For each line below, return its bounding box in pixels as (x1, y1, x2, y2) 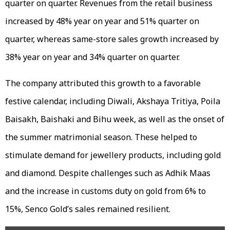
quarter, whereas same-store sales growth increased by (5, 33, 219, 45)
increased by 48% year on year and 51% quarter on (5, 15, 199, 27)
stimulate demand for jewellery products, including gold (5, 149, 221, 161)
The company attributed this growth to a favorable (5, 77, 201, 89)
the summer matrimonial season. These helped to (5, 131, 197, 143)
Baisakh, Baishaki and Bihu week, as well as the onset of (5, 113, 224, 125)
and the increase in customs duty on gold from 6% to (5, 185, 206, 197)
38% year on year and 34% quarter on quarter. (5, 51, 180, 63)
